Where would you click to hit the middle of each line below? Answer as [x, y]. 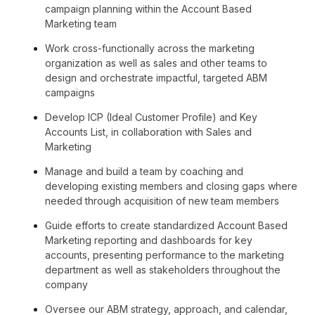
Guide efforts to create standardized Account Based [166, 225]
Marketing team [81, 24]
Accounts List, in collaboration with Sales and [148, 132]
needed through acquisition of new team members [162, 201]
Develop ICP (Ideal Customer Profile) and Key [151, 117]
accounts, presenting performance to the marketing [165, 255]
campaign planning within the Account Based [148, 9]
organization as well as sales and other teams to [156, 63]
